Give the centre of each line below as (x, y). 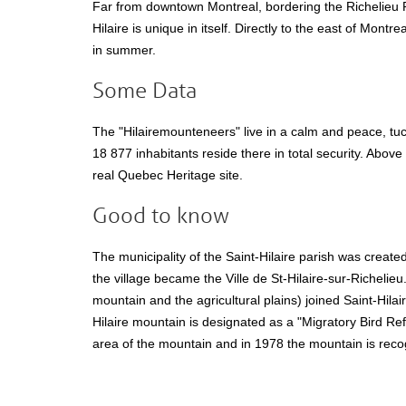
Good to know (161, 215)
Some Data (145, 90)
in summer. (124, 50)
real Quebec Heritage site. (168, 175)
